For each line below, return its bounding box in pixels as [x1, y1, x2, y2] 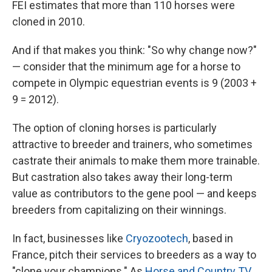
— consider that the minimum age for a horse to [12, 60, 240, 73]
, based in [188, 232, 233, 245]
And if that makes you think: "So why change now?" [12, 44, 257, 57]
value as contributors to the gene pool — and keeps [12, 187, 257, 200]
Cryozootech [126, 232, 188, 245]
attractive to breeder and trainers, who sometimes [12, 138, 253, 151]
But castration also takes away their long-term [12, 171, 233, 184]
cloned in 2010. [12, 15, 85, 29]
